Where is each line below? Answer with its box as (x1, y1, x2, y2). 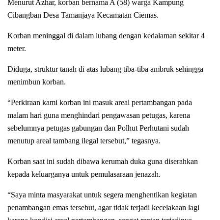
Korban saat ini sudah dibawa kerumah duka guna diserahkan (7, 157, 198, 165)
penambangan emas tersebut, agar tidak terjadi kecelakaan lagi (7, 203, 199, 212)
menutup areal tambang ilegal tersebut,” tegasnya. (7, 136, 161, 145)
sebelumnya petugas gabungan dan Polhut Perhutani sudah (7, 123, 189, 132)
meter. (7, 44, 26, 53)
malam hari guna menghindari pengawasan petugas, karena (7, 110, 190, 119)
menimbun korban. (7, 77, 66, 86)
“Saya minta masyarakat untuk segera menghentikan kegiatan (7, 190, 197, 199)
